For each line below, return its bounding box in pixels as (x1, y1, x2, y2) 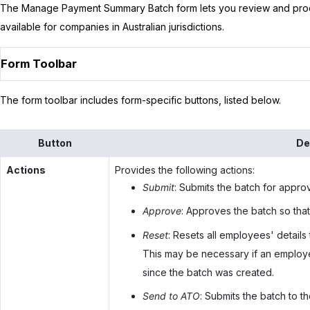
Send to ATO (142, 290, 200, 302)
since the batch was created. (142, 266, 274, 278)
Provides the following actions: (114, 163, 255, 176)
